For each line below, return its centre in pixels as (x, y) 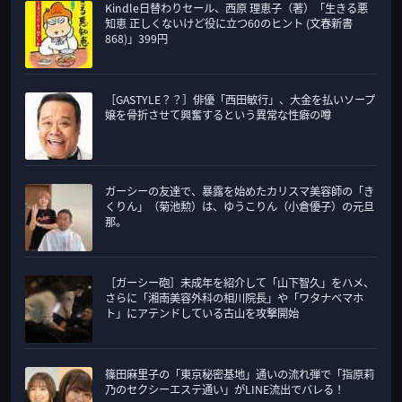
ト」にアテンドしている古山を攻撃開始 (202, 314)
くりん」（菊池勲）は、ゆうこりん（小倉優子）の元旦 (240, 207)
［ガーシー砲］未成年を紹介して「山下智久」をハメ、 (240, 283)
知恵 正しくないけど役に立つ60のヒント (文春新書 (229, 24)
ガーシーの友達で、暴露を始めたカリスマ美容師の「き (240, 192)
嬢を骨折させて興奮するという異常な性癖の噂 (218, 115)
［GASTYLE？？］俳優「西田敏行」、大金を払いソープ (240, 100)
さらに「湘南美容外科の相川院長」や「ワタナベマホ (234, 298)
